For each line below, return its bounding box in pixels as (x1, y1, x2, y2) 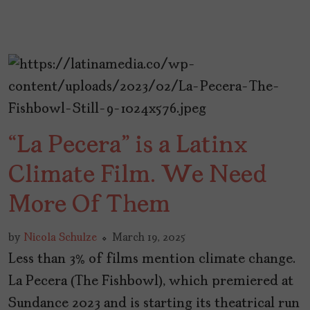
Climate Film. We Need (8, 163, 267, 189)
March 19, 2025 (112, 232, 185, 244)
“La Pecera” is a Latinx (8, 134, 248, 159)
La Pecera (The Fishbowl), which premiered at (8, 275, 293, 289)
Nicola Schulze (24, 232, 97, 244)
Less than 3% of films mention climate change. (8, 253, 295, 267)
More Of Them (8, 193, 170, 219)
